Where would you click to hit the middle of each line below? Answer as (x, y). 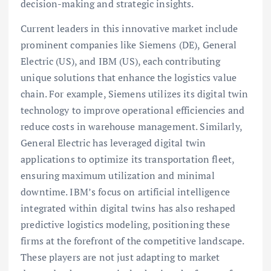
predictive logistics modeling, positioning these (125, 225)
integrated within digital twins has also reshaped (128, 208)
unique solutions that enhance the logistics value (129, 78)
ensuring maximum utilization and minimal (118, 176)
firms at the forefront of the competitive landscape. (132, 241)
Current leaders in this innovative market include (129, 29)
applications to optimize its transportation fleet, (128, 159)
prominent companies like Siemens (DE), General (129, 45)
